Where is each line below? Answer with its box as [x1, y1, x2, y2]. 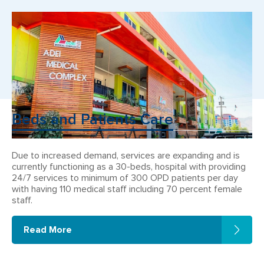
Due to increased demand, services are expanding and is [12, 150, 240, 161]
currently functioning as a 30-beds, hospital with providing [12, 161, 246, 173]
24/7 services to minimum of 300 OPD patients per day [12, 172, 238, 184]
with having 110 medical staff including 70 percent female [12, 183, 242, 195]
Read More [24, 223, 72, 236]
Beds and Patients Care [12, 110, 173, 129]
